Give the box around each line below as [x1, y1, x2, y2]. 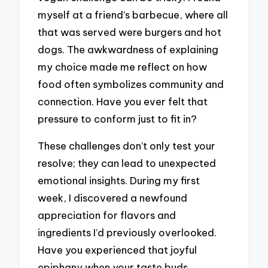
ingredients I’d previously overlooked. [38, 226, 217, 239]
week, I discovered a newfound [38, 191, 188, 204]
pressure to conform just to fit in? [38, 112, 197, 125]
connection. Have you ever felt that [38, 95, 208, 108]
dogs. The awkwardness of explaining [38, 42, 219, 56]
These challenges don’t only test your [38, 139, 216, 152]
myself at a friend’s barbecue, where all [38, 8, 229, 21]
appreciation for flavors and [38, 208, 176, 221]
